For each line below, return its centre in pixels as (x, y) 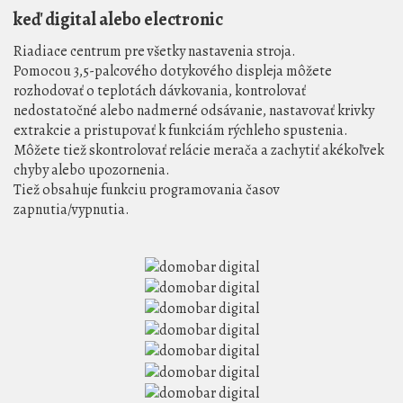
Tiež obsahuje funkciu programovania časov (147, 190)
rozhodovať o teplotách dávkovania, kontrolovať (160, 91)
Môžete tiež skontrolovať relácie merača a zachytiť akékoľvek (199, 151)
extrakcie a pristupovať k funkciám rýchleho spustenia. (181, 131)
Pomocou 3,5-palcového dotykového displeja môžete (173, 72)
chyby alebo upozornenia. (92, 170)
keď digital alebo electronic (118, 20)
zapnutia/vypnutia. (72, 210)
